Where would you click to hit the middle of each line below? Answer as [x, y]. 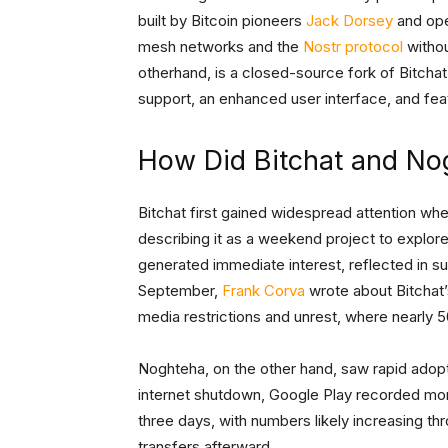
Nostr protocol [353, 47]
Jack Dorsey [349, 21]
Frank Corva [263, 291]
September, [180, 291]
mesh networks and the [220, 47]
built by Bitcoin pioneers [222, 21]
